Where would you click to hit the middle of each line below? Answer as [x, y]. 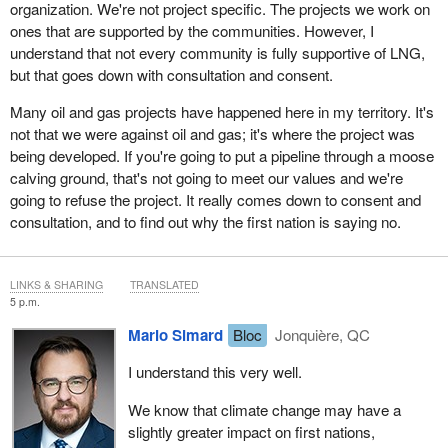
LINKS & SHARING [56, 284]
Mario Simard [175, 335]
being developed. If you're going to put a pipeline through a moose [221, 155]
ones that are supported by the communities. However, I [191, 30]
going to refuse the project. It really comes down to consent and [215, 199]
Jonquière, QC [321, 335]
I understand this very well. [214, 372]
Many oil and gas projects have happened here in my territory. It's [221, 111]
